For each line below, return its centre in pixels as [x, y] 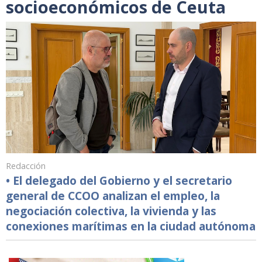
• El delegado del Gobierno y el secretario [119, 180]
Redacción [26, 166]
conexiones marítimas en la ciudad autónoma [131, 226]
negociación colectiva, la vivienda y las [111, 211]
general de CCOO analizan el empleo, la [113, 195]
